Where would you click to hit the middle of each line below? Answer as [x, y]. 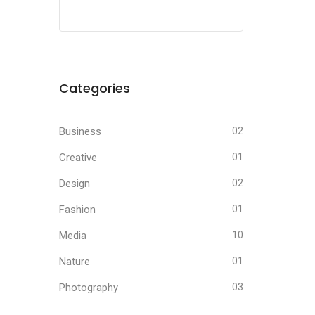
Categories [94, 88]
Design [74, 184]
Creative [78, 157]
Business [80, 131]
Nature [74, 262]
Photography [88, 288]
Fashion [77, 210]
